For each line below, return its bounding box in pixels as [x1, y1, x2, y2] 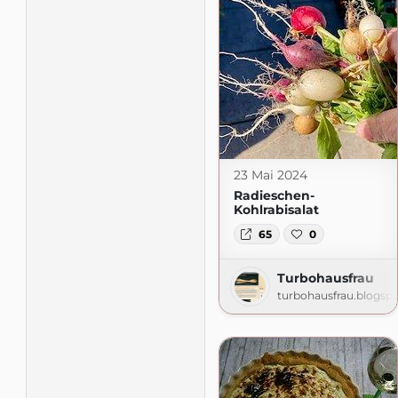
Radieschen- [233, 187, 314, 204]
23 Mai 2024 [233, 167, 307, 184]
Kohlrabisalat [233, 202, 319, 219]
